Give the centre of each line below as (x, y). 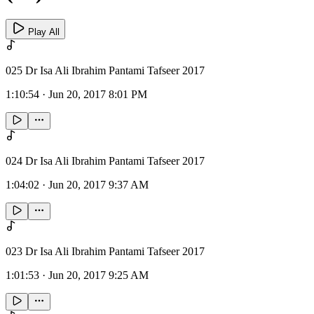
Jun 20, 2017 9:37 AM (98, 185)
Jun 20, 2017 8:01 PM (98, 95)
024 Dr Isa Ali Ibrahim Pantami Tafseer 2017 (105, 161)
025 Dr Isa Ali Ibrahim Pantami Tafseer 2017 (105, 71)
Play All (42, 32)
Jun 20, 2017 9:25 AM (98, 275)
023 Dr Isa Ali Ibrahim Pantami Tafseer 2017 (105, 252)
